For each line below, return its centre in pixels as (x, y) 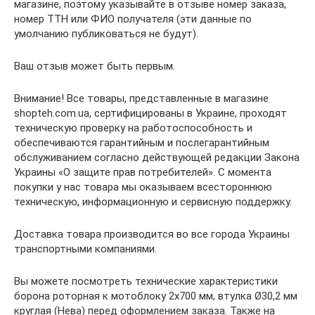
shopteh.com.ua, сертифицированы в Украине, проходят (150, 114)
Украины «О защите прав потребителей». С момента (143, 173)
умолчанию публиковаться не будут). (106, 34)
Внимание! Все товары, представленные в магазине (141, 99)
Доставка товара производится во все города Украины (152, 234)
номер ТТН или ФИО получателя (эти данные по (133, 19)
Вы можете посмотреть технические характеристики (146, 282)
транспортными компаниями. (85, 249)
